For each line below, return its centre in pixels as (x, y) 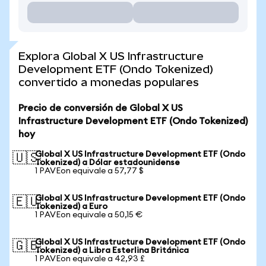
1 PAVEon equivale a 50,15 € (89, 215)
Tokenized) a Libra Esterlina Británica (112, 251)
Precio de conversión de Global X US (101, 108)
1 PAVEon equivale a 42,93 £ (90, 259)
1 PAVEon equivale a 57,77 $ (89, 171)
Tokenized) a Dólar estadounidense (107, 163)
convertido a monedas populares (109, 82)
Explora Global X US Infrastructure (111, 56)
